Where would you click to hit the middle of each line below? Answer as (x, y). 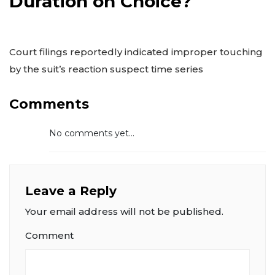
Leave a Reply (71, 191)
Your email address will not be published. (124, 212)
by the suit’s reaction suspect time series (106, 69)
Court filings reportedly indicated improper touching (136, 52)
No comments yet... (92, 134)
